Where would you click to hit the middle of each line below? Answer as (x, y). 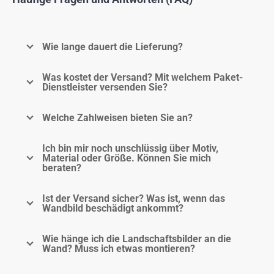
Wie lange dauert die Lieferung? (113, 47)
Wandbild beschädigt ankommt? (113, 209)
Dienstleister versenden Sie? (105, 87)
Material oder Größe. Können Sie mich (127, 158)
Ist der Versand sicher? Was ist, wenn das (134, 199)
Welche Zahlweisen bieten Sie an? (117, 118)
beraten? (62, 168)
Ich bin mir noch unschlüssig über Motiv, (130, 149)
